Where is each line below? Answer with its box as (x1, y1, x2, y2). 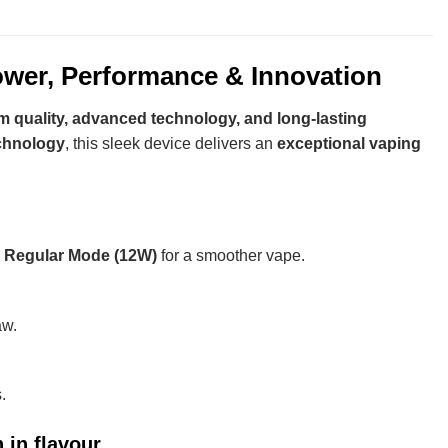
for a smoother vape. (156, 247, 305, 265)
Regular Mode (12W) (3, 247, 157, 265)
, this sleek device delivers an (65, 134, 277, 152)
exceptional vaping (277, 134, 421, 152)
